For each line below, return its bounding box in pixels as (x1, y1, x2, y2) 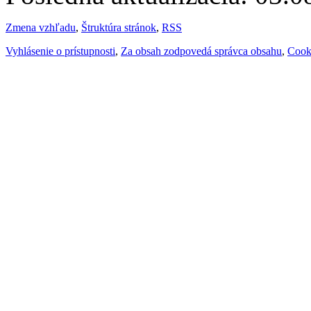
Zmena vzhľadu (6, 21, 76, 33)
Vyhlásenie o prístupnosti (6, 44, 115, 57)
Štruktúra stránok (81, 21, 156, 33)
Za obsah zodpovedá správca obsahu (121, 44, 282, 57)
